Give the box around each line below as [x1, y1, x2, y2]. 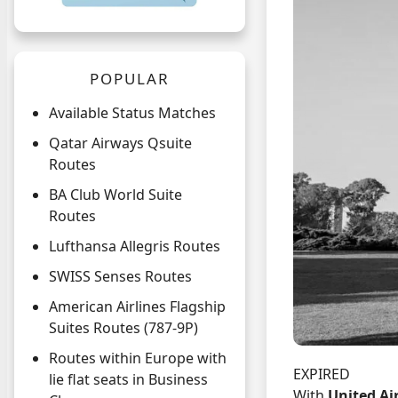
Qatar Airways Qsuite [49, 133, 192, 154]
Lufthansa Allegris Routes [49, 236, 220, 257]
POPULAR [89, 68, 171, 90]
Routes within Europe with [49, 348, 227, 369]
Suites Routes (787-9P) [49, 318, 198, 338]
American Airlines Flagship [49, 297, 226, 317]
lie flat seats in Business [49, 370, 208, 390]
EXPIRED [293, 363, 350, 384]
